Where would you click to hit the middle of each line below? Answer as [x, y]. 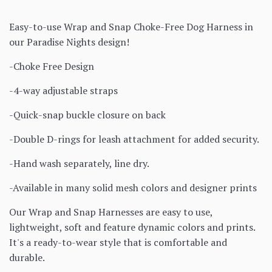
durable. [27, 257]
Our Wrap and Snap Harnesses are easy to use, [111, 212]
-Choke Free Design [52, 66]
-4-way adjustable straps [63, 90]
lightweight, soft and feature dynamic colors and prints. [133, 227]
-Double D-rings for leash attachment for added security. [134, 139]
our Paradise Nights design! [70, 42]
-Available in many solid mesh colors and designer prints [133, 187]
